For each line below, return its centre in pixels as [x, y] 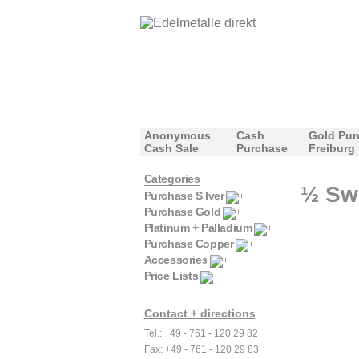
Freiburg [331, 148]
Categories [172, 179]
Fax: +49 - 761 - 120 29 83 [201, 349]
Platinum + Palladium [198, 228]
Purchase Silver [184, 196]
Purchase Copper [189, 244]
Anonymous [177, 135]
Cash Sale [171, 148]
